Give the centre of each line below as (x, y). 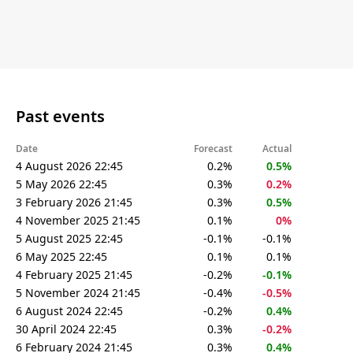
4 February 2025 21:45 (74, 274)
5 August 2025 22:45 (69, 238)
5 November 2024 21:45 (78, 292)
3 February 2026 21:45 (74, 202)
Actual (277, 148)
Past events (60, 117)
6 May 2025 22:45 (61, 256)
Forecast (213, 148)
